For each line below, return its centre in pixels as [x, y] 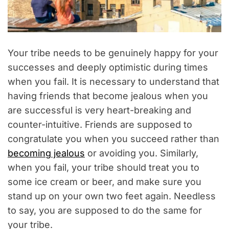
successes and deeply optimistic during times [108, 67]
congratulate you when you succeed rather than [113, 139]
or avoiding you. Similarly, [142, 153]
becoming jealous [46, 153]
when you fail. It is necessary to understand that [113, 82]
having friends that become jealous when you [108, 96]
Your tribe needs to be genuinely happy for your [113, 53]
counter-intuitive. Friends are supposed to [100, 125]
